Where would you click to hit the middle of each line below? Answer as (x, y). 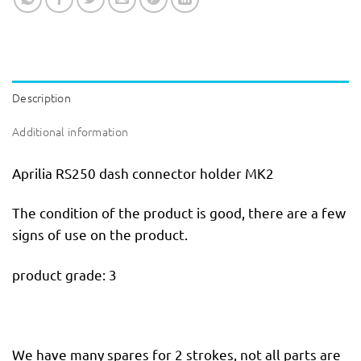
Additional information (71, 131)
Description (42, 97)
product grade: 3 (64, 274)
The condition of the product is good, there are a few (179, 213)
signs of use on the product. (100, 234)
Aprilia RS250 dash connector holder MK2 (143, 173)
